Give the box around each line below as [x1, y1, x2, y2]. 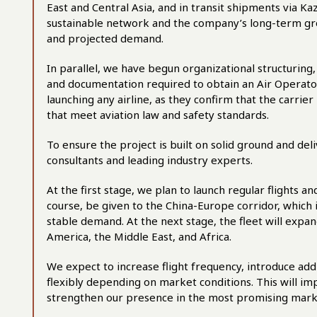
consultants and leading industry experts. [47, 153, 253, 167]
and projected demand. [47, 31, 163, 45]
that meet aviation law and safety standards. [47, 108, 269, 122]
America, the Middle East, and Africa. [47, 229, 231, 243]
